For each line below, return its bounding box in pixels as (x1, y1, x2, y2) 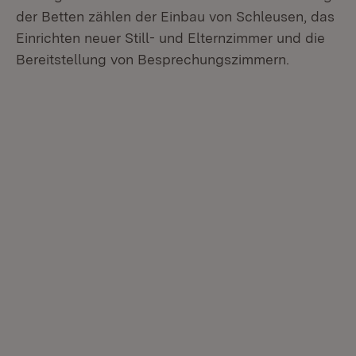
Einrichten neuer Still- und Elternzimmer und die (16, 29, 325, 46)
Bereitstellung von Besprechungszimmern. (16, 51, 289, 68)
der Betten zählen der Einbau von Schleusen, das (16, 8, 335, 25)
